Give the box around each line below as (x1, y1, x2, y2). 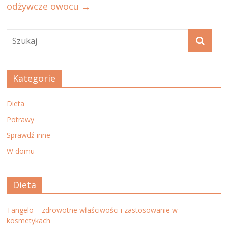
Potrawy (7, 114, 35, 124)
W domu (7, 146, 35, 156)
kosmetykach (7, 215, 51, 225)
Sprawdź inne (7, 130, 51, 140)
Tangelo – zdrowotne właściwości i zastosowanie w (7, 205, 178, 215)
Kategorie (13, 72, 56, 84)
